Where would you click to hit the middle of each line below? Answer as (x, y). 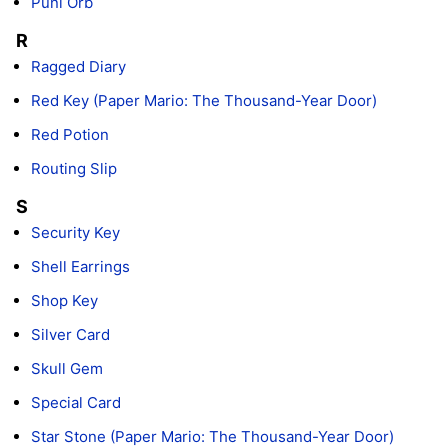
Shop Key (64, 300)
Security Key (75, 232)
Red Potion (70, 134)
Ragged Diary (78, 66)
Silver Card (70, 334)
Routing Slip (74, 168)
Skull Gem (67, 368)
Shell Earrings (80, 266)
